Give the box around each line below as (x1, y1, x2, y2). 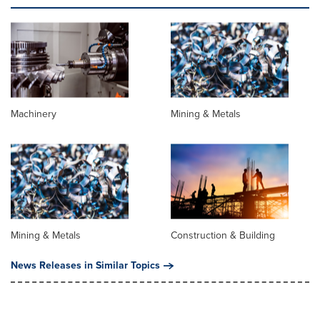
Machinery (11, 106, 56, 122)
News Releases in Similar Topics (11, 258, 160, 274)
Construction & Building (171, 228, 275, 244)
